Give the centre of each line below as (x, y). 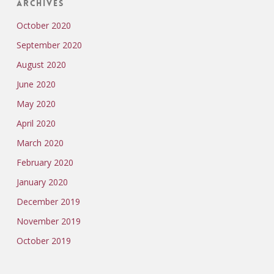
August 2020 (41, 65)
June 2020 (36, 84)
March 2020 (40, 143)
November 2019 (48, 221)
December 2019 (48, 202)
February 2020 (45, 162)
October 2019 (43, 241)
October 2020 (43, 25)
